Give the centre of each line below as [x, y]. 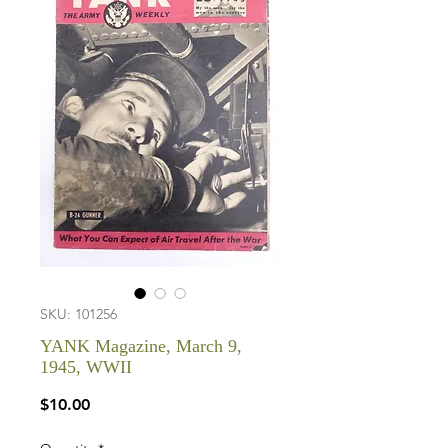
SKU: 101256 [78, 314]
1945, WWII [86, 367]
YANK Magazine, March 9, [141, 346]
